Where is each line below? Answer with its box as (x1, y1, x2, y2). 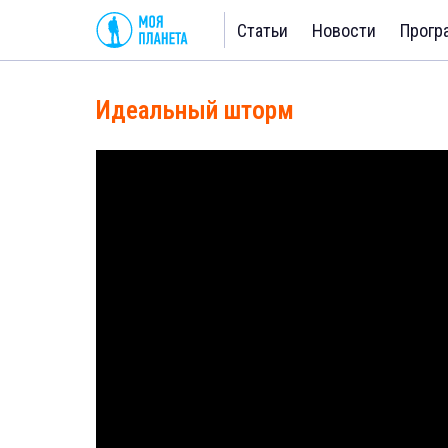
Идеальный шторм (96, 96, 294, 125)
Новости (312, 19, 376, 41)
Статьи (237, 19, 288, 41)
